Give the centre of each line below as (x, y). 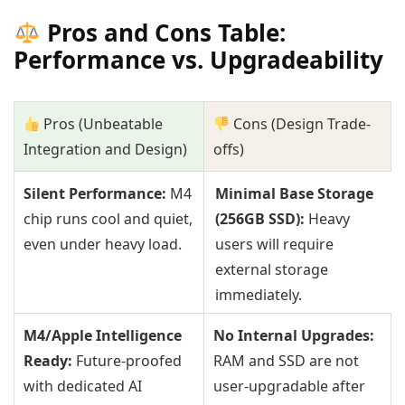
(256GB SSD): (260, 218)
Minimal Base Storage (294, 193)
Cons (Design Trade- (301, 123)
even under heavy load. (103, 244)
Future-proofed (127, 360)
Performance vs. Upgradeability (198, 59)
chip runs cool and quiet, (108, 218)
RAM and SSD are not (286, 360)
